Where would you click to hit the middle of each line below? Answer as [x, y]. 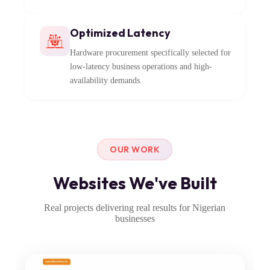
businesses [135, 219]
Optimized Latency [120, 33]
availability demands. [106, 81]
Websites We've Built [135, 183]
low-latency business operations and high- [141, 67]
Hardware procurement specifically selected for [150, 53]
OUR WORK [135, 150]
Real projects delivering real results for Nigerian [135, 208]
